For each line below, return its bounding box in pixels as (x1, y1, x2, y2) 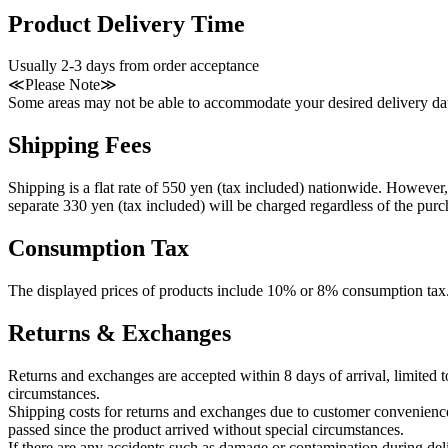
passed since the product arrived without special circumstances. (8, 420, 404, 438)
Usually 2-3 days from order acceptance (8, 57, 259, 75)
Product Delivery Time (8, 10, 245, 37)
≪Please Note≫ (8, 76, 117, 94)
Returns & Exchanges (8, 319, 231, 346)
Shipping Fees (8, 132, 151, 159)
